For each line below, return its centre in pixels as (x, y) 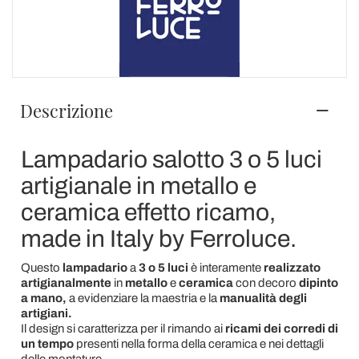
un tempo (47, 344)
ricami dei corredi (275, 329)
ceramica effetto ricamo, (148, 212)
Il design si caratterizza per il (93, 329)
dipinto (318, 283)
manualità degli (263, 298)
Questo (41, 268)
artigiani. (46, 313)
